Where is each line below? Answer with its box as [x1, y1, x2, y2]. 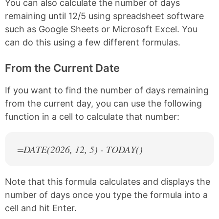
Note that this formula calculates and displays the [5, 176, 210, 187]
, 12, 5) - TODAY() [70, 143, 143, 156]
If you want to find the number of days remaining [5, 85, 209, 96]
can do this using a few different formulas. [5, 37, 180, 48]
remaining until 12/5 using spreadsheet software [5, 11, 204, 22]
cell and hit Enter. [5, 203, 77, 214]
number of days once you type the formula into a [5, 190, 208, 200]
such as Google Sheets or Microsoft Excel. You [5, 24, 197, 35]
